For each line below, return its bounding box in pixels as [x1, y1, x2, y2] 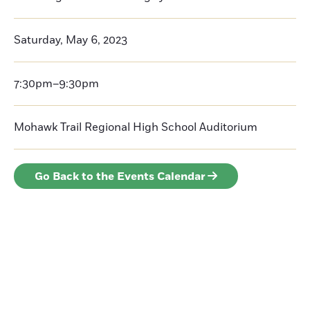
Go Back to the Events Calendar [35, 169, 206, 184]
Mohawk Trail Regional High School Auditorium [14, 120, 257, 135]
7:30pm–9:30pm [14, 76, 99, 91]
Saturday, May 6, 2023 [14, 33, 127, 48]
